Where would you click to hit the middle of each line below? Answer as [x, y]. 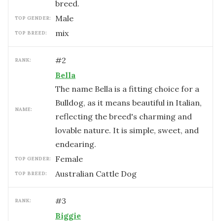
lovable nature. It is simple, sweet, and [127, 130]
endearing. [76, 144]
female [72, 159]
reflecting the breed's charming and [124, 116]
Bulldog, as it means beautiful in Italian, [129, 103]
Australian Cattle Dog [96, 174]
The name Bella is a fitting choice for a [127, 89]
